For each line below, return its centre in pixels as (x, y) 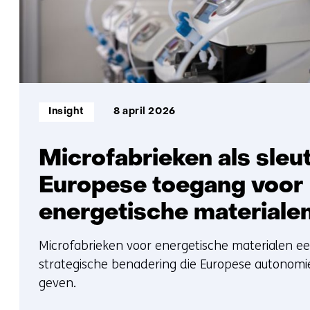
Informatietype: (78, 107)
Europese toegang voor (171, 187)
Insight (66, 112)
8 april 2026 (144, 112)
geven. (57, 283)
